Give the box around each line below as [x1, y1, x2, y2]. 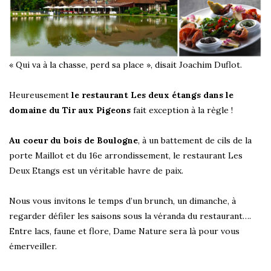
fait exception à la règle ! [131, 105, 233, 116]
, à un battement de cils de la [138, 135, 252, 146]
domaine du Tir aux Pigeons [9, 105, 131, 116]
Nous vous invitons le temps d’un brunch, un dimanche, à [9, 195, 236, 207]
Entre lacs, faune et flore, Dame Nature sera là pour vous [9, 226, 240, 237]
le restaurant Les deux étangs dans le [71, 90, 233, 101]
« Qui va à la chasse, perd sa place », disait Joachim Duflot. [9, 59, 242, 71]
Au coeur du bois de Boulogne [9, 135, 138, 146]
